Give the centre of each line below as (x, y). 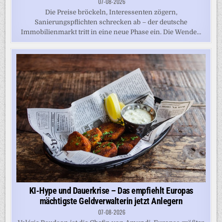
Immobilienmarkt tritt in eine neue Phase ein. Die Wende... (111, 32)
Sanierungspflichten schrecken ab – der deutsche (111, 22)
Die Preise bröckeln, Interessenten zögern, (111, 12)
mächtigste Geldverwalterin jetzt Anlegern (111, 201)
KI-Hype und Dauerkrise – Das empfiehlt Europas (111, 190)
